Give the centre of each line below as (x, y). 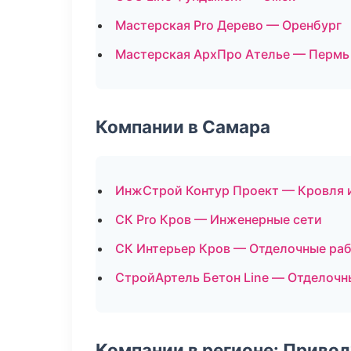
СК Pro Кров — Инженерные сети (219, 219)
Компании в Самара (183, 127)
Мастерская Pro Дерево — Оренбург (228, 25)
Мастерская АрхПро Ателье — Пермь (232, 54)
